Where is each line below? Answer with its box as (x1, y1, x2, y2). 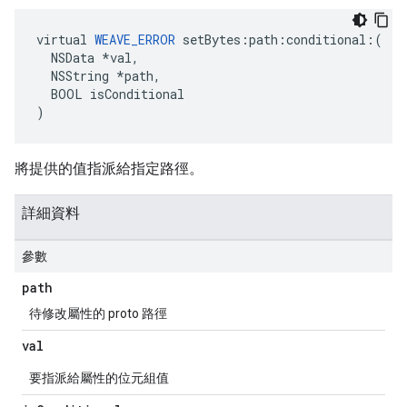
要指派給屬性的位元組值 (29, 371, 169, 385)
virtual (36, 31, 94, 48)
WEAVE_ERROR (94, 31, 175, 48)
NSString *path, (36, 67, 161, 84)
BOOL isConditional (36, 85, 184, 103)
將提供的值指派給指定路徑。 (15, 160, 203, 177)
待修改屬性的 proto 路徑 (29, 306, 167, 321)
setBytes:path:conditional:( (175, 31, 382, 48)
